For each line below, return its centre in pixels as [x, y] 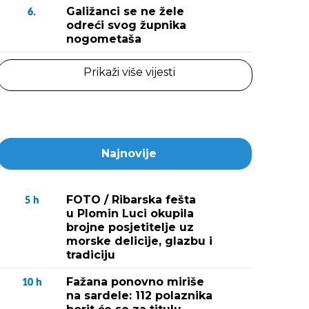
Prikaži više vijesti [129, 72]
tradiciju [91, 255]
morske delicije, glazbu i [139, 241]
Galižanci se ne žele [125, 11]
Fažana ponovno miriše [135, 282]
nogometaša [104, 39]
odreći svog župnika [126, 25]
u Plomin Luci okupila [130, 213]
